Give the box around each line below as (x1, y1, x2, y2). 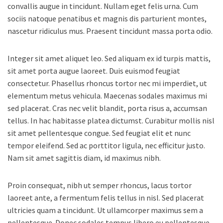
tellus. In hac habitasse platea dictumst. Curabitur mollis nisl (7, 115, 215, 126)
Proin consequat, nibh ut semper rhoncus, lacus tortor (7, 180, 192, 191)
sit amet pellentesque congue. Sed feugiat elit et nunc (7, 128, 191, 138)
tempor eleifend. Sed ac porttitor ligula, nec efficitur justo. (7, 140, 205, 151)
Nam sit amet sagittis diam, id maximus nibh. (7, 153, 161, 163)
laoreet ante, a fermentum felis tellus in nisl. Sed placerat (7, 193, 204, 203)
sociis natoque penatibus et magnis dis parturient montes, (7, 13, 207, 24)
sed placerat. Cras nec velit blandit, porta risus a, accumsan (7, 103, 207, 113)
